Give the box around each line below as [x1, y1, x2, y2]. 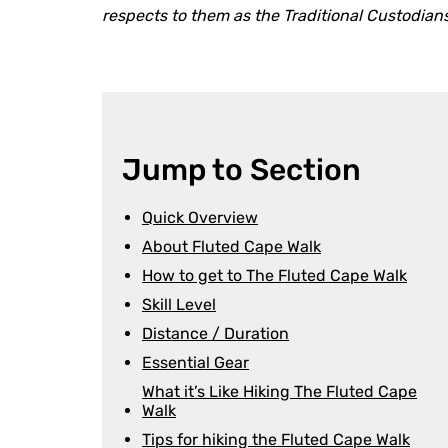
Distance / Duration [142, 324, 289, 343]
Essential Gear [142, 353, 249, 372]
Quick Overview [142, 208, 258, 227]
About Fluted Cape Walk [142, 237, 321, 256]
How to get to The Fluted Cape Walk [142, 266, 407, 285]
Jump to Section [122, 152, 361, 188]
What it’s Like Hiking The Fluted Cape [142, 382, 417, 401]
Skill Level [142, 295, 216, 314]
